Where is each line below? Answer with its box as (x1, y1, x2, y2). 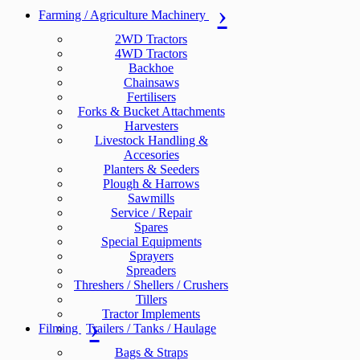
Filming (39, 321, 81, 335)
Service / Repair (110, 206, 192, 219)
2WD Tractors (115, 32, 187, 46)
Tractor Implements (102, 307, 200, 321)
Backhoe (129, 61, 174, 75)
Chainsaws (123, 76, 179, 89)
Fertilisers (126, 90, 176, 104)
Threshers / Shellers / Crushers (74, 278, 228, 292)
